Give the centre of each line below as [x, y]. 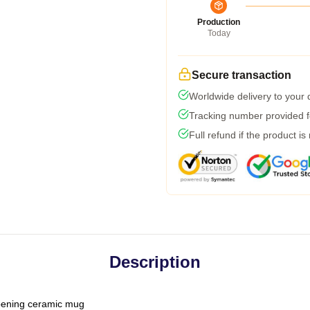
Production [219, 22]
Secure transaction [241, 75]
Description [155, 262]
